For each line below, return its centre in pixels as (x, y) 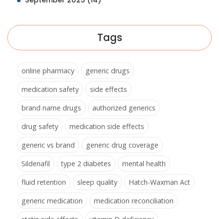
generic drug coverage (122, 145)
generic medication (52, 201)
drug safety (40, 127)
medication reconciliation (134, 201)
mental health (144, 164)
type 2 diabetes (86, 164)
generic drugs (108, 71)
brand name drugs (51, 108)
